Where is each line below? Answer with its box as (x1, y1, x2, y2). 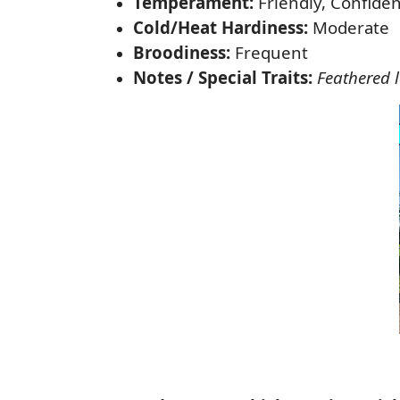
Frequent (230, 40, 308, 63)
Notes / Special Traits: (133, 65, 312, 88)
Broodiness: (133, 40, 230, 63)
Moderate (308, 15, 389, 38)
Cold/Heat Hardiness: (133, 15, 308, 38)
